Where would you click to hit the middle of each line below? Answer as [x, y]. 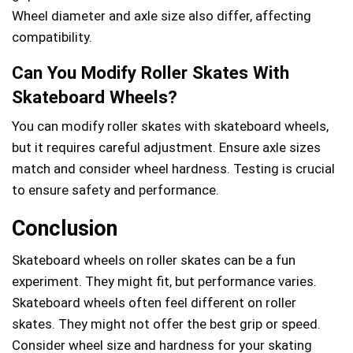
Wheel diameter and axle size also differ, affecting [162, 15]
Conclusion [65, 228]
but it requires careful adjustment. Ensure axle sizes [166, 147]
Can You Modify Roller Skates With [150, 72]
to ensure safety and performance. [115, 190]
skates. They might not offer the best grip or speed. [166, 323]
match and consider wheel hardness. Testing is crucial [173, 168]
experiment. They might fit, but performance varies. [164, 281]
